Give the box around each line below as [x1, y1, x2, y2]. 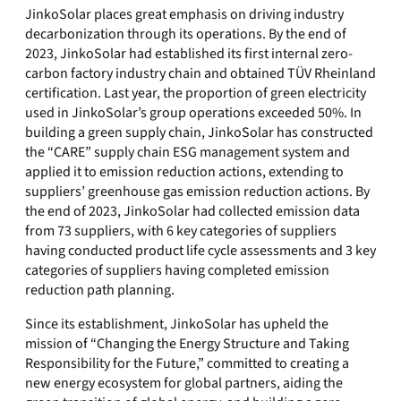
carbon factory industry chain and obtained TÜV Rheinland [25, 64, 376, 83]
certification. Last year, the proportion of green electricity [25, 83, 366, 103]
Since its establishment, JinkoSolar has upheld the [25, 314, 328, 334]
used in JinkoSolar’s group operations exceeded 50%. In [25, 103, 362, 123]
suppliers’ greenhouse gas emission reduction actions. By [25, 182, 370, 201]
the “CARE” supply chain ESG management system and [25, 142, 350, 162]
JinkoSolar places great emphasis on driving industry [25, 4, 344, 24]
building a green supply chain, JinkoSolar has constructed [25, 123, 373, 142]
